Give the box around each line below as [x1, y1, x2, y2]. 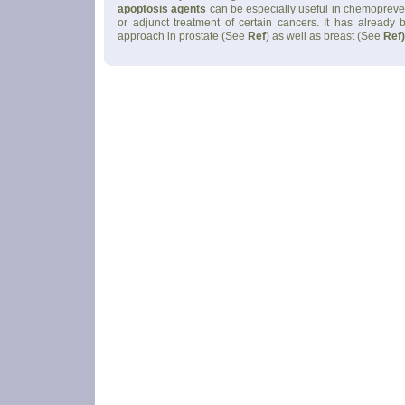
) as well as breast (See [266, 30, 383, 42]
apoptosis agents [118, 3, 207, 15]
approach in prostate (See [118, 30, 248, 42]
